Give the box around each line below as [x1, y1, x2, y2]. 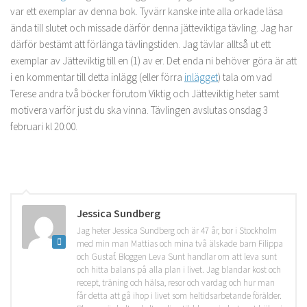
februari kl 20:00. [10, 120, 77, 134]
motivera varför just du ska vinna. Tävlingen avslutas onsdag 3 [10, 103, 268, 117]
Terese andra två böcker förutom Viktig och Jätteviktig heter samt [10, 87, 279, 101]
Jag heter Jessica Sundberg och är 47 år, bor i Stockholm [77, 225, 277, 237]
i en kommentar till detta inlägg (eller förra [10, 71, 184, 84]
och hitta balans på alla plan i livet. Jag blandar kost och [77, 264, 281, 276]
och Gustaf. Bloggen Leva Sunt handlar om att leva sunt [77, 251, 277, 263]
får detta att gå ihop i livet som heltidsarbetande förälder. [77, 290, 282, 302]
